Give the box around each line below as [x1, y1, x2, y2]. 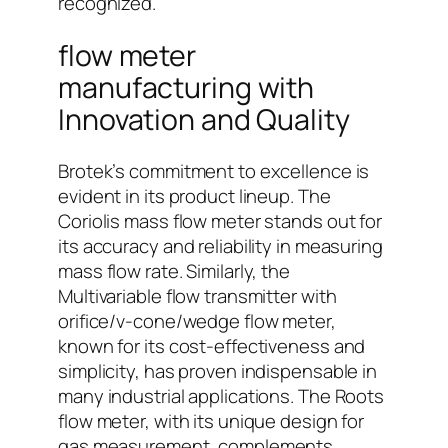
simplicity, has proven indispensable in [58, 358, 378, 385]
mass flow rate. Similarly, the [58, 258, 290, 285]
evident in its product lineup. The [58, 183, 331, 210]
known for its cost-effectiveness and [58, 333, 366, 360]
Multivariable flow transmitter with [58, 283, 337, 310]
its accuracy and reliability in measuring [58, 233, 383, 260]
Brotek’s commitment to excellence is [58, 158, 370, 185]
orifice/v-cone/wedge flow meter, [58, 308, 336, 335]
